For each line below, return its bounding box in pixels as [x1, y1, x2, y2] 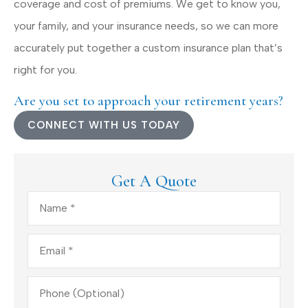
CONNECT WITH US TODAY [27, 118, 180, 131]
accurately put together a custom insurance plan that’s [14, 41, 283, 54]
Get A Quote [111, 170, 197, 191]
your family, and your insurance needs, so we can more [14, 19, 278, 32]
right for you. [14, 63, 77, 76]
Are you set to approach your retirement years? [14, 91, 283, 109]
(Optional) [27, 285, 78, 299]
